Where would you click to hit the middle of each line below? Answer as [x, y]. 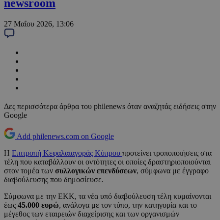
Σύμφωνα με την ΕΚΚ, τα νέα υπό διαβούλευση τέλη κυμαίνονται [108, 196]
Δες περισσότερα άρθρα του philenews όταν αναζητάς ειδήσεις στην [110, 107]
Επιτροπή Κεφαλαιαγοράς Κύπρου [67, 153]
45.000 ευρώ [38, 205]
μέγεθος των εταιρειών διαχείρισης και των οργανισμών [92, 214]
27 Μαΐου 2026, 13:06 [39, 24]
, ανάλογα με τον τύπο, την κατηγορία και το [128, 205]
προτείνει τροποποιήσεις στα [167, 153]
